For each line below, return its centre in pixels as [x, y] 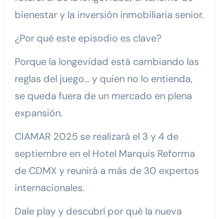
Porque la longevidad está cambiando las [107, 61]
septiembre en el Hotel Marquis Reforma [105, 153]
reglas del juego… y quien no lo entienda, [103, 78]
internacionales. [49, 187]
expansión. [38, 113]
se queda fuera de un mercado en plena [103, 96]
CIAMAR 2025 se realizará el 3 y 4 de [96, 136]
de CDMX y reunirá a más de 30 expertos [107, 170]
